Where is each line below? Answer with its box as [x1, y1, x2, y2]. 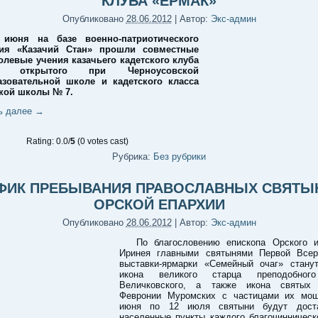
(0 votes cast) [75, 136, 128, 146]
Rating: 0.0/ [26, 136, 70, 146]
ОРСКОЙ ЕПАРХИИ [93, 197, 225, 212]
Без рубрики [153, 151, 206, 162]
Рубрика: [112, 151, 150, 162]
